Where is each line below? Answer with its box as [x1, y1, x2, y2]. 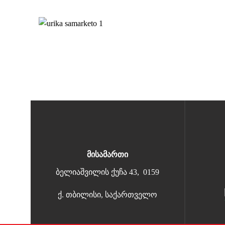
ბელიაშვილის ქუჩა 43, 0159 [55, 167, 159, 176]
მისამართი [86, 150, 128, 159]
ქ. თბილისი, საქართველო [57, 190, 157, 199]
